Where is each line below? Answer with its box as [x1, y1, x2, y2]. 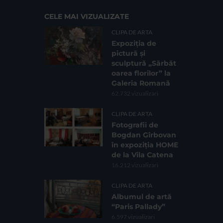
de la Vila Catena [111, 150, 173, 159]
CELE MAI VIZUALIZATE [44, 11, 129, 21]
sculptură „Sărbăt [111, 58, 176, 68]
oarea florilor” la [111, 68, 171, 78]
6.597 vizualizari [111, 213, 155, 221]
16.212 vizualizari [111, 161, 158, 169]
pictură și [111, 48, 145, 58]
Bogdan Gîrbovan [111, 130, 176, 139]
